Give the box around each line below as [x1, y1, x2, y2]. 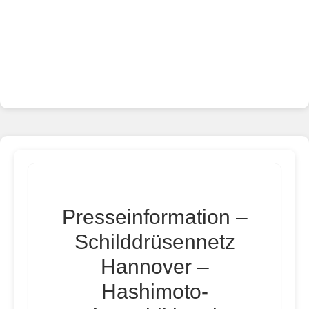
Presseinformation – [61, 206, 248, 228]
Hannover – [100, 255, 209, 278]
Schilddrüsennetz [74, 230, 235, 253]
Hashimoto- [101, 280, 208, 303]
